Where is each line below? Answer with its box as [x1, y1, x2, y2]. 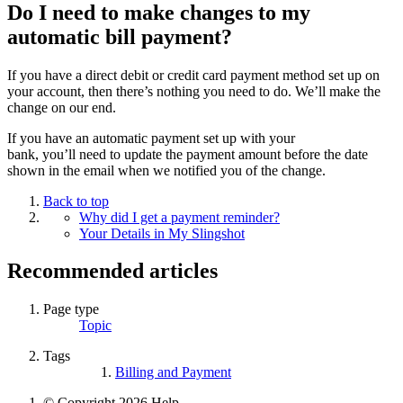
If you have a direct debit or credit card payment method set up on [7, 67, 380, 83]
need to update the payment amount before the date [79, 146, 368, 162]
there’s [116, 83, 153, 99]
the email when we [63, 162, 170, 178]
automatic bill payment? [7, 24, 232, 49]
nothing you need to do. [157, 83, 291, 99]
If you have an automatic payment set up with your [7, 130, 295, 146]
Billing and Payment [115, 364, 231, 381]
